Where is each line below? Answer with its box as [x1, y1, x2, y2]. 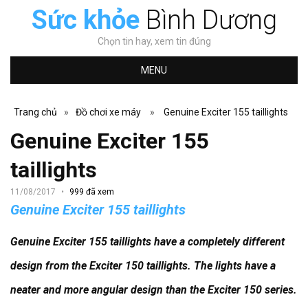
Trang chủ [14, 107, 57, 118]
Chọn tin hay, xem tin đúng [97, 36, 211, 47]
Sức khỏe [31, 5, 140, 35]
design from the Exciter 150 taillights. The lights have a [10, 259, 276, 272]
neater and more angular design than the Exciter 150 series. [10, 283, 297, 296]
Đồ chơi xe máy [76, 107, 141, 118]
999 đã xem [69, 187, 114, 197]
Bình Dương [139, 5, 277, 35]
